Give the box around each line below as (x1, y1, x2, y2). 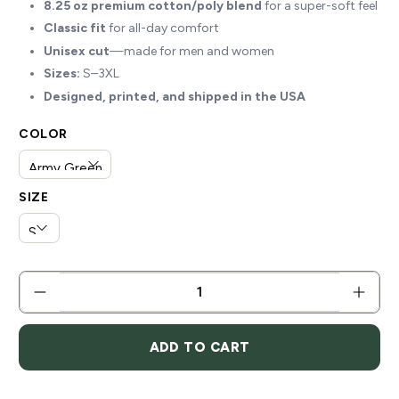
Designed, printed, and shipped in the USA (44, 88, 306, 104)
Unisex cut (44, 43, 110, 59)
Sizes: (44, 66, 81, 82)
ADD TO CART (149, 339, 250, 356)
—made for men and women (110, 43, 275, 59)
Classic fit (44, 20, 107, 37)
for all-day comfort (106, 20, 220, 37)
